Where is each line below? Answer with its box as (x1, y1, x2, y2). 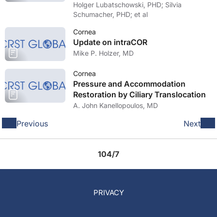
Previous (16, 119, 48, 128)
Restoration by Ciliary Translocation (73, 90, 206, 99)
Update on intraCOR (73, 37, 147, 47)
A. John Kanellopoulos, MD (73, 101, 158, 109)
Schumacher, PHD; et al (73, 10, 148, 18)
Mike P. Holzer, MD (73, 49, 134, 57)
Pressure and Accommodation (73, 79, 186, 89)
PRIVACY (93, 188, 124, 197)
